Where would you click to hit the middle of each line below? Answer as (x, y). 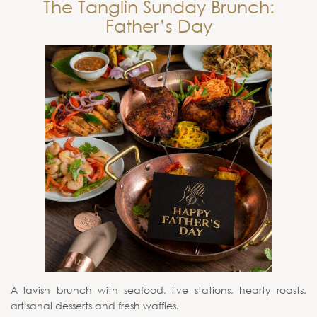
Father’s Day (158, 25)
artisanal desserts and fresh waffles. (95, 305)
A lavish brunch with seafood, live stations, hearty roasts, (158, 290)
